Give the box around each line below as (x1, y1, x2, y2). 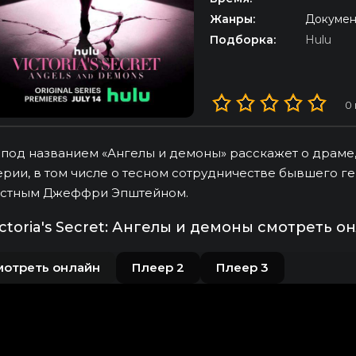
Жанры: (210, 11, 255, 26)
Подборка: (210, 32, 276, 47)
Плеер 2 (132, 260, 184, 276)
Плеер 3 (216, 260, 269, 276)
